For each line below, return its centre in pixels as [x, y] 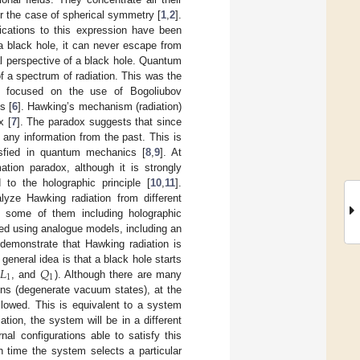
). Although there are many [118, 274]
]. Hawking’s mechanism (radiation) [100, 106]
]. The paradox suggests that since [99, 121]
